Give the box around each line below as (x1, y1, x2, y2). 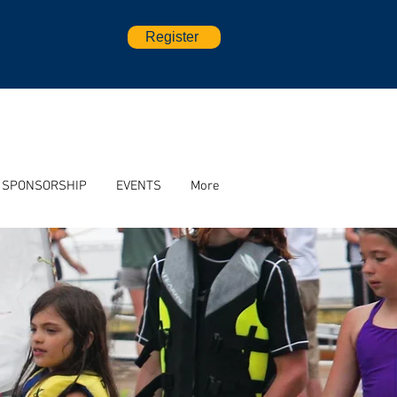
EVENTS (116, 178, 161, 194)
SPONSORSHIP (2, 178, 87, 194)
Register (145, 29, 199, 44)
